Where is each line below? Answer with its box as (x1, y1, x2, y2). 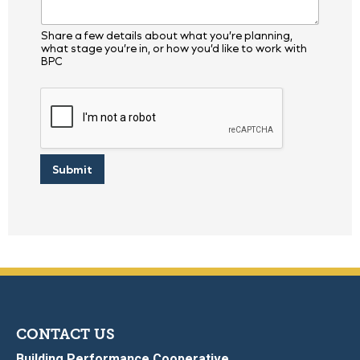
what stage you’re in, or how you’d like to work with (41, 41, 307, 55)
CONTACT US (16, 326, 115, 343)
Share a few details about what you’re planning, (41, 28, 292, 43)
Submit (52, 161, 92, 177)
